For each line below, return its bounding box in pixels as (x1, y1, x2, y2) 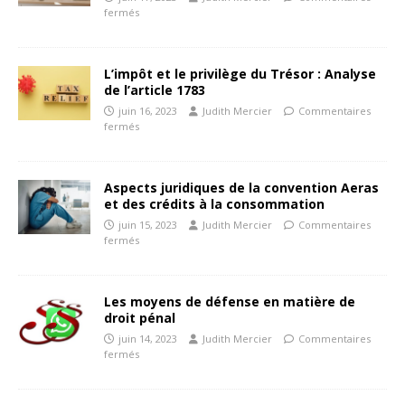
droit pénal (104, 308, 175, 326)
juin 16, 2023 (118, 103, 177, 118)
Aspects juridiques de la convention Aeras (104, 178, 379, 196)
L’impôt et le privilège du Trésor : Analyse (104, 64, 376, 82)
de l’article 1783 (104, 80, 205, 99)
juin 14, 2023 (118, 331, 177, 345)
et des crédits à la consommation (104, 194, 325, 212)
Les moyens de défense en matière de (104, 292, 355, 310)
